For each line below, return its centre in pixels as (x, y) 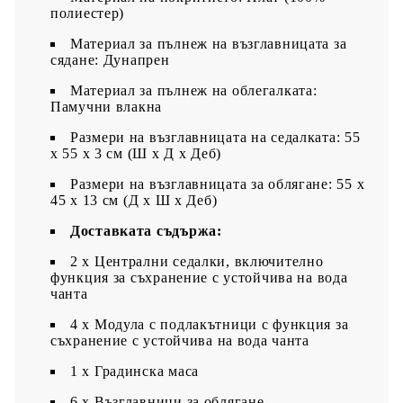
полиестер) (88, 13)
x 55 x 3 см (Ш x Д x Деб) (136, 153)
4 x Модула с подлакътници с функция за (210, 324)
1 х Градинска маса (134, 371)
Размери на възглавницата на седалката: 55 (215, 137)
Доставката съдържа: (146, 230)
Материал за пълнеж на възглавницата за (209, 43)
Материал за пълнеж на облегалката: (194, 90)
